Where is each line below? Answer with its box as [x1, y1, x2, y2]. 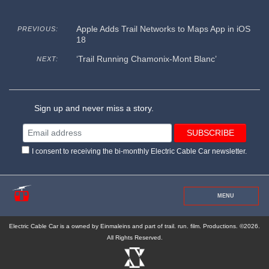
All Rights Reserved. [106, 234, 163, 241]
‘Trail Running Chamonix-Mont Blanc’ [76, 54, 217, 64]
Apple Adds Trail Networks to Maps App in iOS [76, 24, 250, 34]
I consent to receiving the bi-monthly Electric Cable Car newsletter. [31, 147, 247, 156]
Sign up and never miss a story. [32, 103, 154, 113]
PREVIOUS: [17, 25, 58, 33]
